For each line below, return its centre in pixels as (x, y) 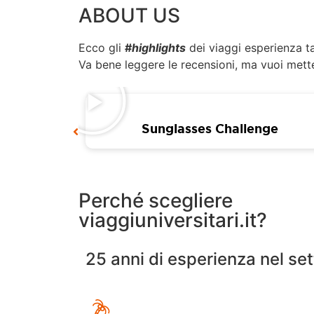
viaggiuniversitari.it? (173, 220)
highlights (159, 48)
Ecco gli (102, 48)
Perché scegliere (156, 200)
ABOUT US (129, 15)
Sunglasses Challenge (210, 128)
